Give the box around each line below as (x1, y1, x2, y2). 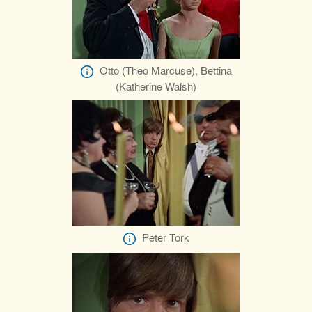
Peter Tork (142, 230, 189, 245)
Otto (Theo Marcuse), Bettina (100, 63, 232, 78)
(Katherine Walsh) (116, 79, 196, 94)
